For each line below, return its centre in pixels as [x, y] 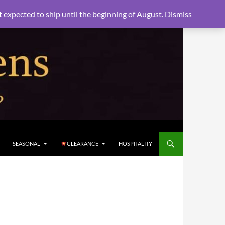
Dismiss [178, 14]
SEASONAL [27, 143]
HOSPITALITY [135, 143]
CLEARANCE [83, 143]
